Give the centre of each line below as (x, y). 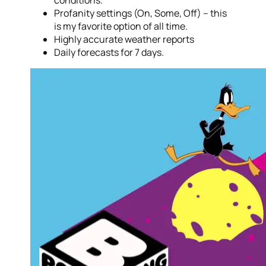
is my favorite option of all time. (121, 26)
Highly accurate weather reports (124, 39)
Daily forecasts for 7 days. (109, 53)
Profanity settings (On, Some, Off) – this (141, 13)
